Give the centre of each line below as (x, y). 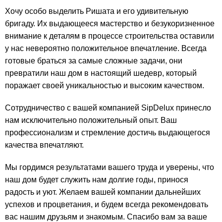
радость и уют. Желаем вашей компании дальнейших (103, 192)
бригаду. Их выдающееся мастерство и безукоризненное (110, 24)
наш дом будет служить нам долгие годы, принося (97, 180)
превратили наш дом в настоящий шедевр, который (101, 73)
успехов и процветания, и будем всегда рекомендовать (107, 205)
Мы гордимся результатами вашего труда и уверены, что (110, 167)
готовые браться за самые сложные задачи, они (94, 61)
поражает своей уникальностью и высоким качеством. (105, 86)
